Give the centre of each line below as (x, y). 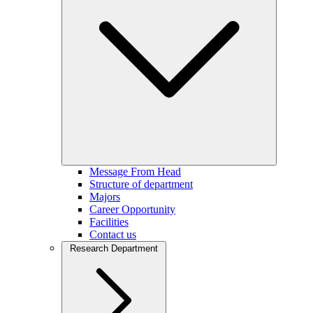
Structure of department (141, 184)
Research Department (114, 248)
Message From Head (135, 172)
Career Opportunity (132, 209)
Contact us (113, 234)
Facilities (109, 222)
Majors (105, 197)
